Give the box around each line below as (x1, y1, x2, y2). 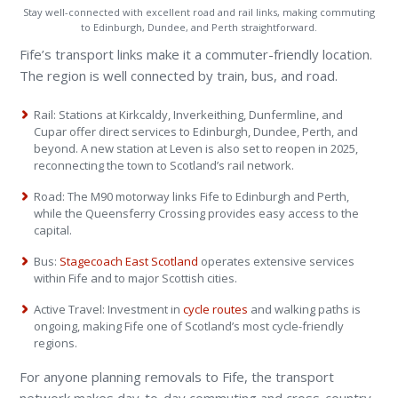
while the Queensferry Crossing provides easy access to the (34, 205, 360, 222)
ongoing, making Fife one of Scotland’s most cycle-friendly (34, 318, 345, 335)
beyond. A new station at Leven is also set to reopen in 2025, (34, 140, 359, 157)
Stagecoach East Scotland (60, 253, 199, 270)
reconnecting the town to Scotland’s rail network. (34, 157, 295, 174)
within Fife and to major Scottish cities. (34, 270, 238, 287)
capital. (34, 222, 73, 239)
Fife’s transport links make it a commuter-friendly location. (20, 45, 373, 64)
